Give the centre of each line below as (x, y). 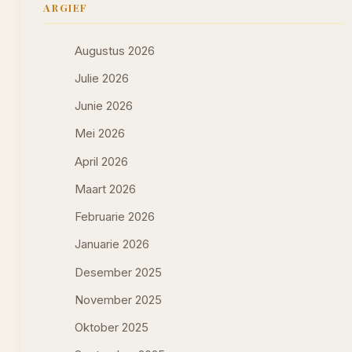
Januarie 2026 (112, 245)
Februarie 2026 (115, 217)
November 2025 (119, 300)
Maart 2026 (106, 189)
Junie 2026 (104, 106)
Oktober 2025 (112, 328)
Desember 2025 (119, 272)
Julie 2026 (102, 78)
